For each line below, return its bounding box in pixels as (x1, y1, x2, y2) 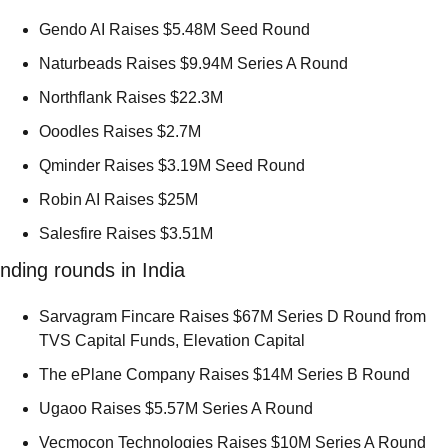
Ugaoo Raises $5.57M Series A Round (39, 399, 317, 417)
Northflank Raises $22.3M (39, 88, 227, 106)
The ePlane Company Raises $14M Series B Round (39, 365, 414, 383)
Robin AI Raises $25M (39, 190, 202, 208)
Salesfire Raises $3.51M (39, 224, 217, 242)
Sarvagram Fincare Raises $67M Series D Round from (39, 307, 426, 325)
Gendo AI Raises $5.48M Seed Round (39, 20, 314, 38)
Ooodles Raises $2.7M (39, 122, 205, 140)
